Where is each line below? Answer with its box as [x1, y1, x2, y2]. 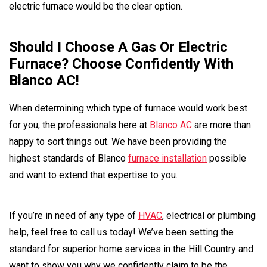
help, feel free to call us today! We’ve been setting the [9, 226, 234, 238]
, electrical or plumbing [162, 210, 256, 222]
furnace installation [128, 153, 207, 164]
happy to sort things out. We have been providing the [9, 136, 227, 148]
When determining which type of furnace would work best [9, 103, 247, 114]
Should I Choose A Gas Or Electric [9, 38, 228, 55]
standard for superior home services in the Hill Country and [9, 243, 253, 255]
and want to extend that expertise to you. [9, 169, 178, 181]
